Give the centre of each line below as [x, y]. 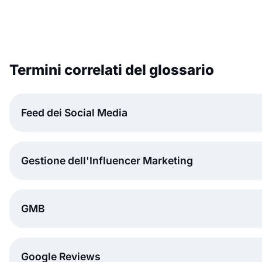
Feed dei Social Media [74, 112]
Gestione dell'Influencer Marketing [107, 160]
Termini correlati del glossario [112, 70]
